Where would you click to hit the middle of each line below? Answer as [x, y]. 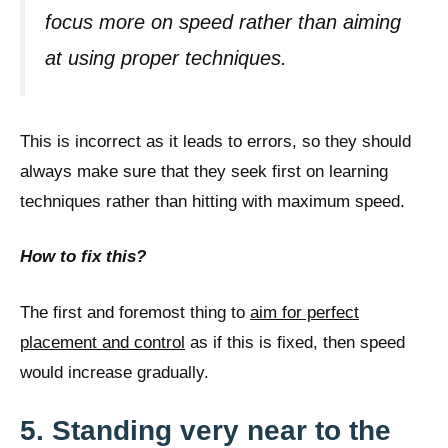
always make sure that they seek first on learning [204, 171]
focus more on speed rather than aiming [223, 22]
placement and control [102, 342]
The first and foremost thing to [135, 312]
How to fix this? [83, 257]
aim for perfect [304, 312]
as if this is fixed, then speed [295, 342]
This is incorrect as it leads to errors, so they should [215, 141]
